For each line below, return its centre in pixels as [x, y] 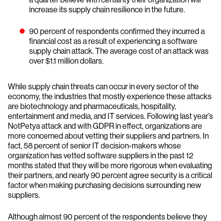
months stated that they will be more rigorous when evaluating [110, 166]
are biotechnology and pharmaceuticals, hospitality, [92, 106]
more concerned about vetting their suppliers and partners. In [108, 136]
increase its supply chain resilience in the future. [107, 10]
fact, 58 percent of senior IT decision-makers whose [94, 146]
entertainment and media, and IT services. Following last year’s [110, 116]
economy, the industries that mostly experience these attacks [110, 96]
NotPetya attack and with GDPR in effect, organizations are [105, 126]
